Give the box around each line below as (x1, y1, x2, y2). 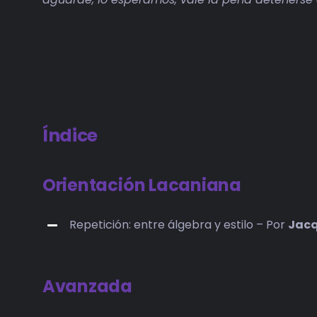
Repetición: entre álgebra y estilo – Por (69, 217, 289, 234)
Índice (42, 123, 98, 149)
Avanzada (42, 274, 133, 298)
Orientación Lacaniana (42, 173, 241, 197)
